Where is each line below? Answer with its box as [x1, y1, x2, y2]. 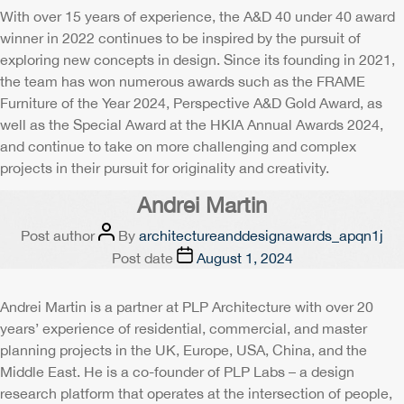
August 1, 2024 [196, 250, 293, 266]
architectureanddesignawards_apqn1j [139, 227, 383, 243]
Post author [21, 227, 95, 243]
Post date [111, 250, 173, 266]
